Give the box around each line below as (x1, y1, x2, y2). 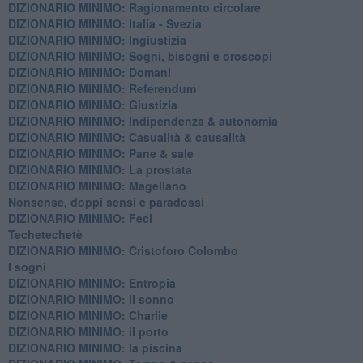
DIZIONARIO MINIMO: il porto (7, 322, 169, 340)
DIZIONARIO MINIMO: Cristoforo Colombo (7, 241, 238, 258)
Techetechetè (7, 225, 83, 242)
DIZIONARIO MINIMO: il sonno (7, 290, 174, 307)
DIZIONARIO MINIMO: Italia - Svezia (7, 15, 202, 32)
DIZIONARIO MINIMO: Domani (7, 63, 171, 80)
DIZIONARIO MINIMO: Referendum (7, 79, 196, 96)
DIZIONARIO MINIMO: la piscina (7, 339, 182, 356)
